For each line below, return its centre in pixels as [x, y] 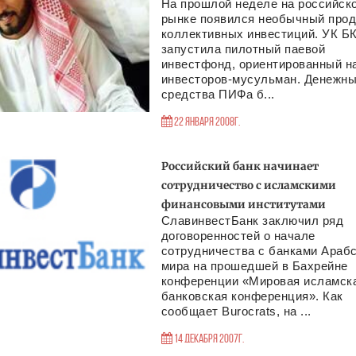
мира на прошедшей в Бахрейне [254, 266]
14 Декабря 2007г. [209, 340]
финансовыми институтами [243, 205]
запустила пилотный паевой [243, 49]
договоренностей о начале [238, 236]
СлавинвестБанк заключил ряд [252, 221]
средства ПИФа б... [218, 94]
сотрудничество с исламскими [248, 186]
